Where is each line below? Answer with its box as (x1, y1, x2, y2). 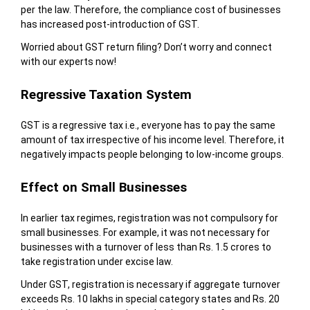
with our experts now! (20, 55, 116, 67)
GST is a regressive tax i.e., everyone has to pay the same (20, 119, 275, 131)
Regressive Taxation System (20, 86, 192, 102)
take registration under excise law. (20, 255, 173, 267)
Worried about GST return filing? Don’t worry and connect (20, 41, 272, 53)
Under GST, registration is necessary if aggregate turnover (20, 278, 280, 290)
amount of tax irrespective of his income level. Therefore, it (20, 134, 284, 145)
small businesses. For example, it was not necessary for (20, 226, 270, 238)
